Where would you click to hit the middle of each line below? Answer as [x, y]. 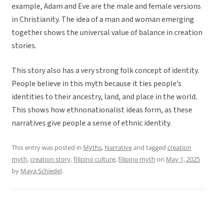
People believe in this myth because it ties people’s [97, 84]
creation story [50, 159]
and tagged [150, 148]
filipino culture [94, 159]
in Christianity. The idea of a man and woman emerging [103, 20]
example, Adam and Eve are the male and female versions [106, 7]
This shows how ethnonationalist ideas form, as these [102, 110]
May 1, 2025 [183, 159]
